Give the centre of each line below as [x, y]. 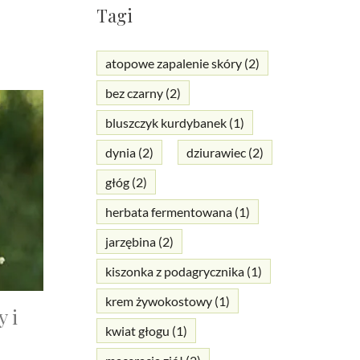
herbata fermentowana [168, 212]
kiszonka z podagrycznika [174, 272]
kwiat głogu [137, 331]
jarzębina [130, 242]
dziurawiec [216, 153]
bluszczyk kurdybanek [166, 123]
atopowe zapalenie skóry [173, 63]
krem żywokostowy [158, 301]
